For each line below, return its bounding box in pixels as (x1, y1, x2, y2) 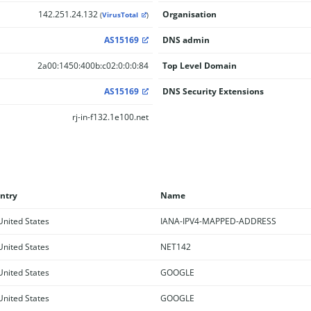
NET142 (160, 240, 191, 253)
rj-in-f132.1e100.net (72, 111, 149, 123)
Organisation (162, 8, 217, 20)
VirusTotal (101, 10, 138, 19)
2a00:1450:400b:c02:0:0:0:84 (37, 60, 149, 72)
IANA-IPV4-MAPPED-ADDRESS (160, 215, 276, 227)
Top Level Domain (162, 60, 237, 72)
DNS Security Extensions (162, 85, 264, 97)
